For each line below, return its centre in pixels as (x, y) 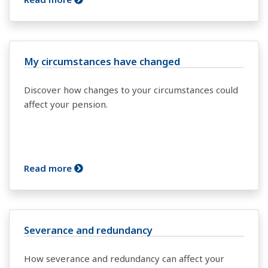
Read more (49, 168)
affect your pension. (66, 104)
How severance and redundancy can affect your (124, 258)
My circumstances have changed (102, 61)
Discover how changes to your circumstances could (131, 90)
